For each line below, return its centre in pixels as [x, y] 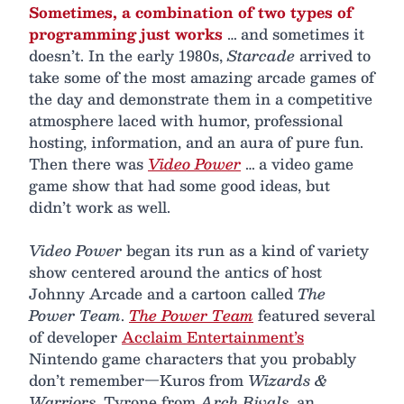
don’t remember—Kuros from [138, 381]
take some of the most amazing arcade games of [202, 78]
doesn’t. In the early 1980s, [128, 56]
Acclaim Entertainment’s [213, 337]
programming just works [126, 34]
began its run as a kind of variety [245, 251]
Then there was [88, 164]
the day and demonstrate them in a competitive [201, 99]
